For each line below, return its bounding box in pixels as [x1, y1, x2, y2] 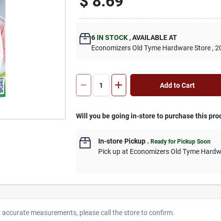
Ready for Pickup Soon [150, 138, 211, 145]
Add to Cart [159, 81, 195, 89]
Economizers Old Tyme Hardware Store [91, 44, 211, 52]
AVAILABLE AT [131, 34, 178, 41]
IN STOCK [95, 34, 128, 41]
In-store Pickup [98, 137, 146, 145]
